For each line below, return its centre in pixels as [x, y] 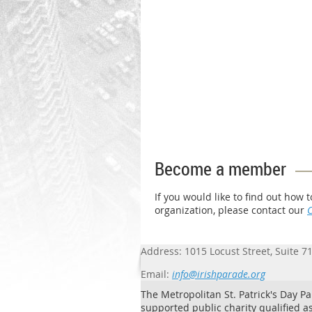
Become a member [220, 169]
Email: [155, 274]
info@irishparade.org [219, 274]
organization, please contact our [231, 210]
